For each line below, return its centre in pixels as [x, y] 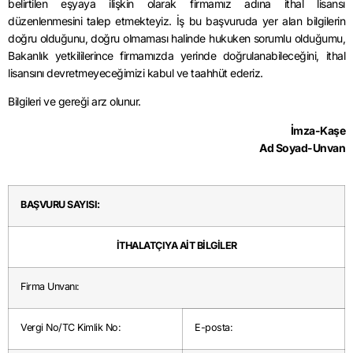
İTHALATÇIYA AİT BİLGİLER [176, 246]
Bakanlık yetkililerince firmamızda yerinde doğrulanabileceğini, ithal [176, 55]
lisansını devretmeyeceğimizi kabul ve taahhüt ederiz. [136, 72]
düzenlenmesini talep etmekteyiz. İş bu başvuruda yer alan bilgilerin [176, 20]
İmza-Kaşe [318, 130]
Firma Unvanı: [50, 287]
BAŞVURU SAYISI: [60, 205]
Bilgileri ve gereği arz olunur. [74, 102]
